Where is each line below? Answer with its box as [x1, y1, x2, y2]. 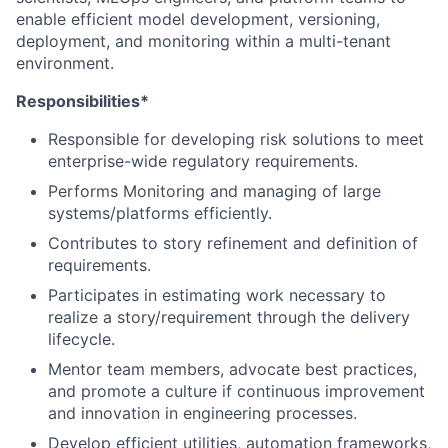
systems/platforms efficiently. [48, 203, 272, 223]
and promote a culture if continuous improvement [48, 381, 425, 401]
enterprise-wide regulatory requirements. [48, 151, 358, 171]
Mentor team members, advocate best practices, [48, 359, 417, 379]
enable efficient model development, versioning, [16, 9, 380, 29]
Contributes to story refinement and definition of [48, 233, 418, 253]
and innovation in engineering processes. [48, 403, 357, 423]
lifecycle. [48, 329, 115, 349]
